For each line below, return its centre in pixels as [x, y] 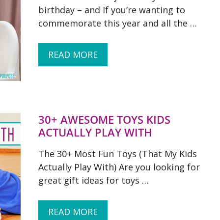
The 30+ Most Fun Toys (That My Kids [118, 154]
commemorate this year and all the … [118, 23]
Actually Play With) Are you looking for [119, 167]
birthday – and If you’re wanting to [112, 10]
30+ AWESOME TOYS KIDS [104, 119]
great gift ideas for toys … [94, 180]
